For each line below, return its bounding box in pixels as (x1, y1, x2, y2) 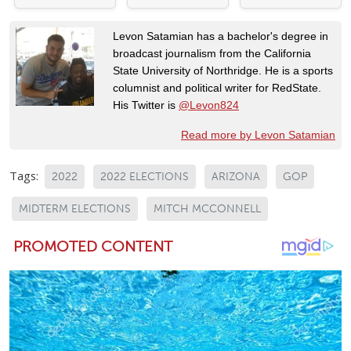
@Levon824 (179, 98, 239, 111)
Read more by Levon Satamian (181, 128, 335, 141)
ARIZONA (212, 169, 260, 183)
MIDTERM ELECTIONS (19, 201, 131, 215)
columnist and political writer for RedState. (113, 81, 321, 94)
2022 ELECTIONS (100, 169, 189, 183)
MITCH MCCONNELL (154, 201, 261, 215)
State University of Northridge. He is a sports (113, 63, 333, 77)
